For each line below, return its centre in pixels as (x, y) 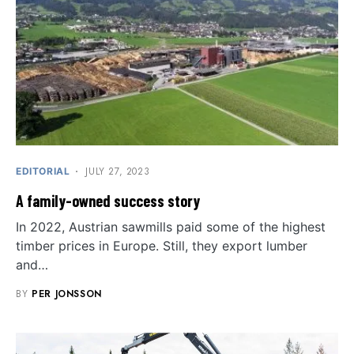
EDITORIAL (43, 171)
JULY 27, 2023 (118, 172)
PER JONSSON (67, 294)
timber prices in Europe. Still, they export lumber (162, 246)
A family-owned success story (108, 201)
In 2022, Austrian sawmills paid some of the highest (171, 227)
